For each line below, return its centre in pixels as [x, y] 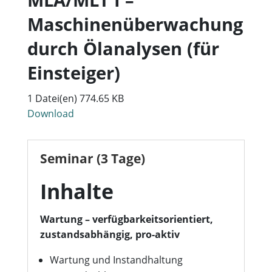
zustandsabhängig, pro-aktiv [110, 234]
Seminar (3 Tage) [92, 158]
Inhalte [76, 191]
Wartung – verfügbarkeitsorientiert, [126, 219]
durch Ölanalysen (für [123, 48]
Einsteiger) [73, 73]
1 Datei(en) [53, 98]
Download [50, 114]
